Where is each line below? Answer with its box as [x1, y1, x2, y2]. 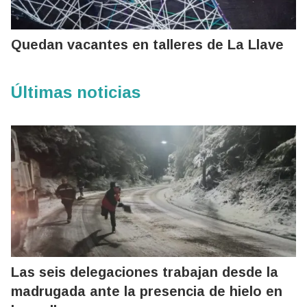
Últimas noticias [11, 83, 140, 102]
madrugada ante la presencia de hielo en [11, 284, 282, 299]
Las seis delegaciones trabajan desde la [11, 265, 278, 280]
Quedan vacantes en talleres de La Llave [11, 37, 284, 53]
